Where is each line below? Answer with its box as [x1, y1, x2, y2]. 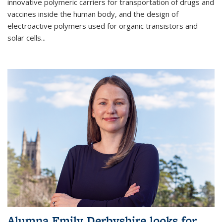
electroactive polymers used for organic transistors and [7, 21, 198, 31]
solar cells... [7, 33, 46, 43]
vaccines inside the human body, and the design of [7, 9, 178, 19]
